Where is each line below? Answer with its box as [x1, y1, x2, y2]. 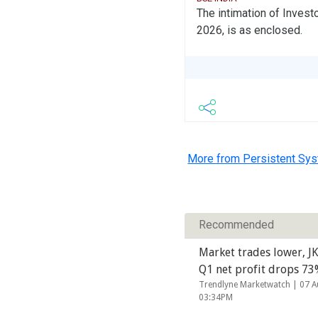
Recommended [199, 217, 275, 231]
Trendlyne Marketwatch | [199, 279, 300, 290]
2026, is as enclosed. [197, 23, 303, 38]
